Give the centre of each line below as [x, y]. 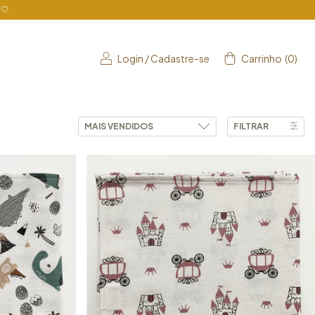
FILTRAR [251, 126]
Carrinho [262, 59]
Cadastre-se [180, 59]
